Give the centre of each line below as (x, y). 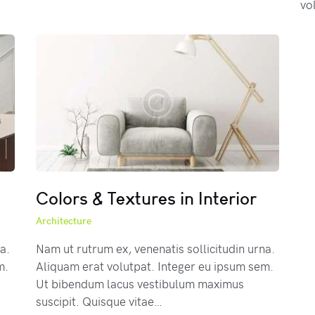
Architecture (63, 220)
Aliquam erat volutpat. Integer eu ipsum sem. (154, 265)
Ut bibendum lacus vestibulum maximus (140, 283)
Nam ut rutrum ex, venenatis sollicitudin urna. (155, 248)
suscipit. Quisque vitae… (99, 301)
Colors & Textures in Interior (146, 198)
